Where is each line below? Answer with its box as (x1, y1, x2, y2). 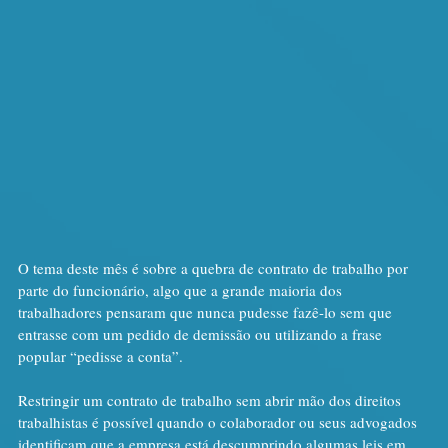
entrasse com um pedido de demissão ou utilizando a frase (18, 323, 386, 344)
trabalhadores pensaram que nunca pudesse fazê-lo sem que (18, 301, 396, 322)
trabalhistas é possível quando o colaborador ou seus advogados (18, 411, 421, 432)
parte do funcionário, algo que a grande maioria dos (18, 279, 346, 300)
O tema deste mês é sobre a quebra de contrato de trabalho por (18, 257, 412, 278)
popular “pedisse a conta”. (18, 345, 183, 366)
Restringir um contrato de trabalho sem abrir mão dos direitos (18, 389, 405, 410)
